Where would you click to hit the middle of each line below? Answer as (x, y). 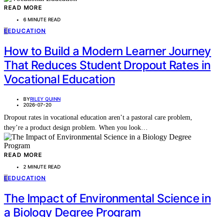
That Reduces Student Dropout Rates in (107, 65)
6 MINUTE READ (42, 20)
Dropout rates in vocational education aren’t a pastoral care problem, (98, 118)
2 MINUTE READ (42, 167)
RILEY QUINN (45, 99)
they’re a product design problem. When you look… (76, 128)
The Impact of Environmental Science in (108, 198)
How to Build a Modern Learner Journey (108, 51)
